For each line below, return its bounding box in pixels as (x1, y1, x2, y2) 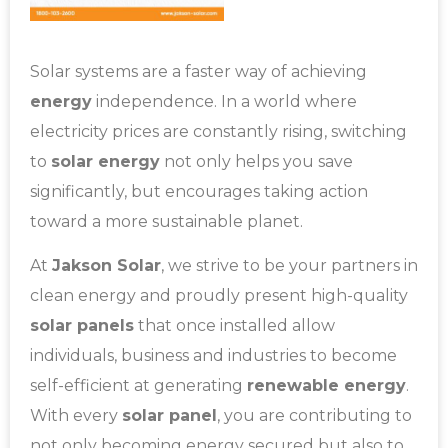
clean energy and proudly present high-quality (30, 286, 408, 306)
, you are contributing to (217, 406, 412, 426)
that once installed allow (134, 316, 335, 336)
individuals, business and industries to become (30, 346, 397, 366)
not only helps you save (160, 152, 353, 171)
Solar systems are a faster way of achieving (30, 62, 367, 81)
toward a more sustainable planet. (30, 212, 303, 231)
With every (30, 406, 122, 426)
